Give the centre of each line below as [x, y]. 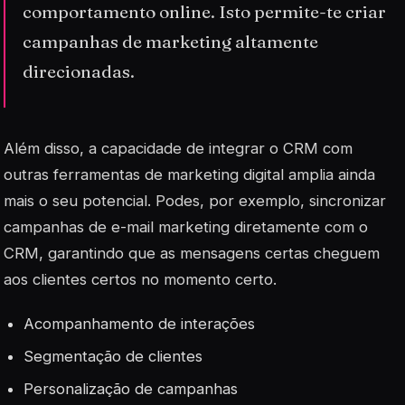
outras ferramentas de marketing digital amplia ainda [189, 174]
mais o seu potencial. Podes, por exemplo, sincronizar [195, 200]
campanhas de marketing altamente [171, 42]
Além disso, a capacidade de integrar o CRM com [178, 148]
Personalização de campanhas [131, 389]
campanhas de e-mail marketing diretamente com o [186, 226]
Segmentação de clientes [113, 356]
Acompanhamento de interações [140, 323]
